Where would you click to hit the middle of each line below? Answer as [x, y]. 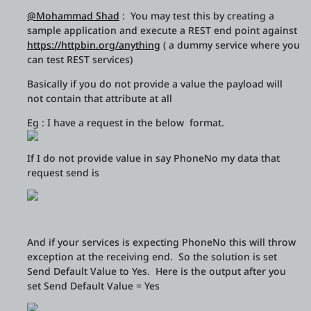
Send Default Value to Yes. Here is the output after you [157, 271]
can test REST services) [80, 59]
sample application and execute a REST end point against [162, 30]
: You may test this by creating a [197, 16]
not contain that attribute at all [100, 98]
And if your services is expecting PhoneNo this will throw [161, 242]
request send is [65, 173]
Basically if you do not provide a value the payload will [155, 84]
